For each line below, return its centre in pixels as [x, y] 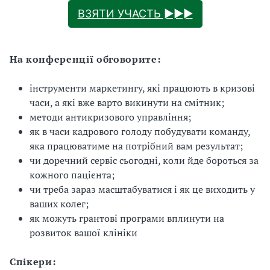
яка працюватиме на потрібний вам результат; [136, 146]
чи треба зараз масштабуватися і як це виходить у [142, 189]
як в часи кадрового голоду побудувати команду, [140, 131]
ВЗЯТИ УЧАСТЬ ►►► [135, 14]
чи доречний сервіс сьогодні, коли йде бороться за [144, 160]
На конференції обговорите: [85, 59]
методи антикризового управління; [110, 117]
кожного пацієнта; [72, 175]
